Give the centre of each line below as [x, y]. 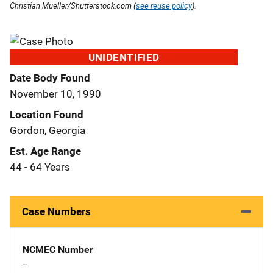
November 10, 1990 [55, 94]
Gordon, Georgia [48, 130]
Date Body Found [50, 78]
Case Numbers [56, 211]
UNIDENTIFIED [124, 57]
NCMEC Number [58, 249]
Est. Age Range [45, 151]
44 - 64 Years [40, 167]
